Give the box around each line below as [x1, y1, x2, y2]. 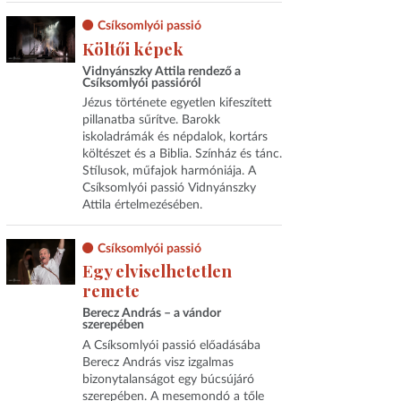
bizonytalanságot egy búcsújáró [81, 372, 254, 386]
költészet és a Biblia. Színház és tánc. [81, 148, 282, 161]
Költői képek [81, 38, 183, 61]
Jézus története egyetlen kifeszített [81, 97, 272, 110]
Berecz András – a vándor [81, 306, 221, 320]
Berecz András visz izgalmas [81, 355, 234, 369]
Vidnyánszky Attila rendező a [81, 64, 241, 78]
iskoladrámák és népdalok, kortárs [81, 131, 268, 144]
